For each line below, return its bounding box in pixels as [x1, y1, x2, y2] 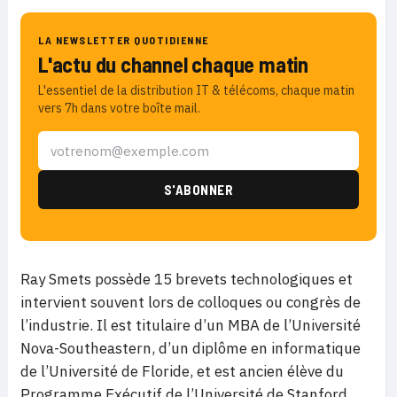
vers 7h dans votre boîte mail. [38, 100, 200, 116]
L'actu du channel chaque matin [38, 51, 308, 77]
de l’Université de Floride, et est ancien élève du [20, 362, 344, 381]
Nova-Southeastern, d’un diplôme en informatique [20, 339, 361, 358]
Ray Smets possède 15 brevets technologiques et [20, 269, 353, 289]
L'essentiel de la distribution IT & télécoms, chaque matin [38, 82, 354, 98]
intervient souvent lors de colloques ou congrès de [20, 292, 361, 312]
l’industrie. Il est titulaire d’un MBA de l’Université [20, 315, 361, 335]
